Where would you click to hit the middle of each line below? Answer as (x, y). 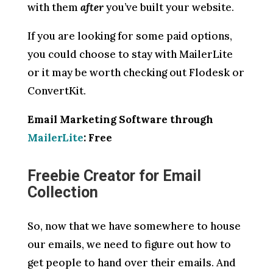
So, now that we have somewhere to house (134, 226)
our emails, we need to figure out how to (129, 245)
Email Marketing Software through (120, 120)
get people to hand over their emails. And (131, 263)
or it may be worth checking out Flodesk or (136, 73)
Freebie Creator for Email (114, 176)
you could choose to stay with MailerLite (130, 55)
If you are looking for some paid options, (129, 36)
